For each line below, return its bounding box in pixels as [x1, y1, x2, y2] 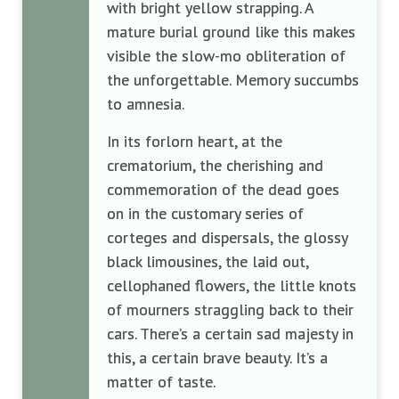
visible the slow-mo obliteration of [107, 45, 346, 66]
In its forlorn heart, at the [107, 130, 282, 151]
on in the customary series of [107, 202, 304, 224]
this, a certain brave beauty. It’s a [107, 346, 328, 368]
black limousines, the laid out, [107, 250, 308, 272]
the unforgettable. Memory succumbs [107, 69, 359, 90]
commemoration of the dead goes [107, 178, 339, 199]
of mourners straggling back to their [107, 298, 354, 320]
